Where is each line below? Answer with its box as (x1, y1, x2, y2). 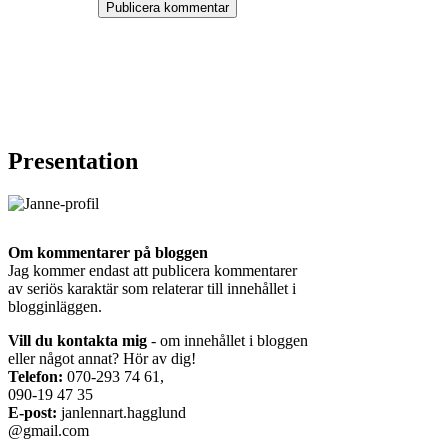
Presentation (8, 147, 138, 174)
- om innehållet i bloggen (151, 331, 308, 349)
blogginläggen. (8, 297, 102, 315)
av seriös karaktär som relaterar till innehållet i (8, 279, 296, 297)
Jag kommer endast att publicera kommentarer (8, 261, 297, 279)
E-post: (8, 403, 57, 421)
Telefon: (8, 367, 63, 385)
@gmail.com (8, 421, 89, 439)
